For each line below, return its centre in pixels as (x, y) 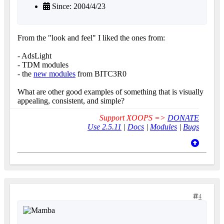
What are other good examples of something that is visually (110, 92)
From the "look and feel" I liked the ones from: (91, 38)
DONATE (183, 118)
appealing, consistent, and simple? (71, 101)
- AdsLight (34, 56)
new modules (54, 74)
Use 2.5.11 (104, 127)
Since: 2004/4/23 (78, 6)
